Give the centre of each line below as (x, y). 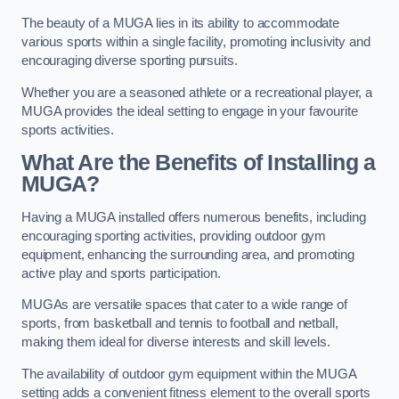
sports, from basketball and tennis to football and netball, (180, 324)
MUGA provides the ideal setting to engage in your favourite (190, 111)
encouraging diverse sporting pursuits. (131, 61)
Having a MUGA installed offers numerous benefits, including (194, 217)
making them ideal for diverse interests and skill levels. (178, 342)
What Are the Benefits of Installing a (199, 163)
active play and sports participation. (121, 273)
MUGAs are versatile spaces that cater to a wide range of (184, 305)
